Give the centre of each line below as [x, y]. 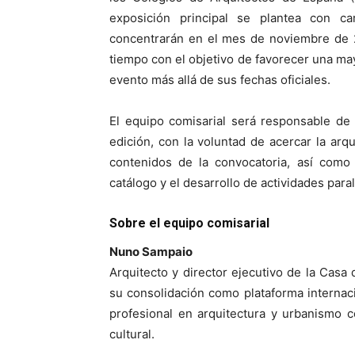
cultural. [132, 334]
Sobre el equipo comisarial [189, 223]
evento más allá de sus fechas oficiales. [220, 80]
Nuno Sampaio [151, 252]
